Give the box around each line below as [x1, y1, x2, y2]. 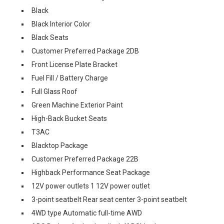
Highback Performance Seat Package [31, 168, 150, 176]
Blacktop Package [31, 141, 88, 149]
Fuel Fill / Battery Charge [31, 74, 108, 82]
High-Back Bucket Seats [31, 114, 107, 122]
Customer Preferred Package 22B [31, 155, 138, 163]
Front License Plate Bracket [31, 60, 117, 68]
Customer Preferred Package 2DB [31, 47, 139, 55]
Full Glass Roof [31, 87, 77, 95]
